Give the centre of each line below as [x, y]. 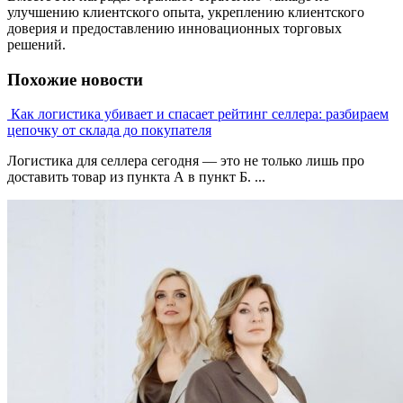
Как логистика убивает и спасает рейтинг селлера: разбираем [200, 114]
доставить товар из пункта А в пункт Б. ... [136, 177]
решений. [36, 44]
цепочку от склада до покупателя [109, 130]
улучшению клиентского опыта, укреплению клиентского [186, 12]
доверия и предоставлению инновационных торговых [175, 28]
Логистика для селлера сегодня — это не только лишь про [186, 161]
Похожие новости [75, 79]
